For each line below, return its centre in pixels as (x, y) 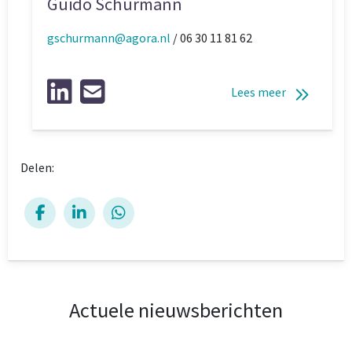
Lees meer (258, 92)
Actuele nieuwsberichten (176, 310)
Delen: (37, 167)
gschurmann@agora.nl (109, 37)
